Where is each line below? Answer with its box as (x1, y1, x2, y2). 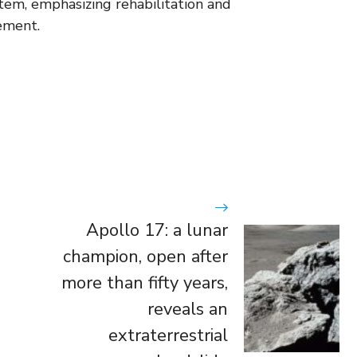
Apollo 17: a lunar (85, 218, 228, 242)
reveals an (147, 296, 228, 321)
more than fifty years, (61, 270, 228, 295)
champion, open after (62, 244, 228, 269)
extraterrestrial (108, 323, 228, 347)
